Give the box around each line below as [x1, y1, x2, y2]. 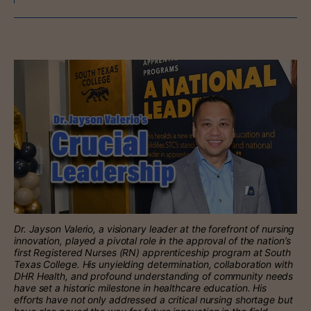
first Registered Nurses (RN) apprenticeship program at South [14, 246, 291, 258]
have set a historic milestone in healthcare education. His [14, 281, 267, 294]
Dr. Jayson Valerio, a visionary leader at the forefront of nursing [14, 222, 295, 235]
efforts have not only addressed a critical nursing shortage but [14, 293, 293, 305]
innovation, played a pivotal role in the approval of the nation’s [14, 234, 291, 246]
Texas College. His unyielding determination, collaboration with [14, 258, 293, 270]
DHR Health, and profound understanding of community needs [14, 269, 294, 282]
